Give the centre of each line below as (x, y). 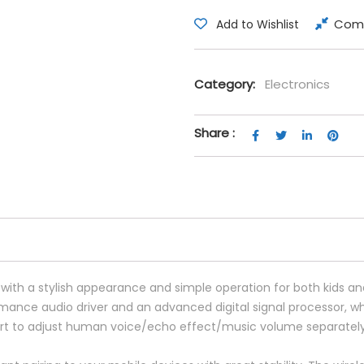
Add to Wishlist (258, 24)
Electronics (297, 84)
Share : (214, 133)
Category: (225, 84)
